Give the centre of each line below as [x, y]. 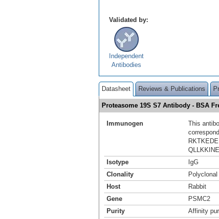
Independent [126, 56]
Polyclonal [203, 175]
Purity [116, 211]
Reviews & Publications [172, 89]
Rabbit [197, 187]
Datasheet [116, 89]
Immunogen [125, 124]
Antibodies [126, 65]
